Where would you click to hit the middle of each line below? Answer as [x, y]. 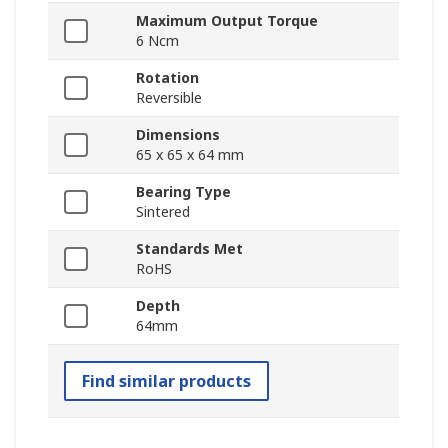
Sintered [163, 211]
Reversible [169, 97]
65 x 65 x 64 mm [190, 154]
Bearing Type [183, 191]
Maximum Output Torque [227, 20]
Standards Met [189, 248]
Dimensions [178, 134]
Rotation [167, 77]
